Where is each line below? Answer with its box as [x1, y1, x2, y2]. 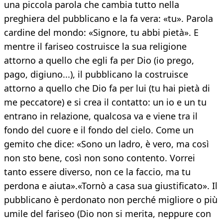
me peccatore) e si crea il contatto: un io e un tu [4, 96, 207, 109]
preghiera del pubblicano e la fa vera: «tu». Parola [4, 12, 213, 25]
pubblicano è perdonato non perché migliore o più [4, 194, 218, 206]
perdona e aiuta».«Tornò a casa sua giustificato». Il [4, 180, 218, 192]
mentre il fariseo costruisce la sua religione [4, 40, 187, 53]
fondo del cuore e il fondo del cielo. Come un [4, 124, 194, 136]
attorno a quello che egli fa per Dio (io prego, [4, 54, 194, 67]
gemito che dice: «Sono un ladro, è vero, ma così [4, 138, 209, 150]
